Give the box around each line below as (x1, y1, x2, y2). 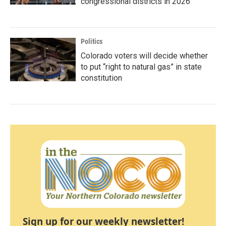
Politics (81, 37, 102, 45)
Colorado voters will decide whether (81, 51, 208, 61)
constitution (81, 73, 122, 83)
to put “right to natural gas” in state (81, 62, 202, 72)
